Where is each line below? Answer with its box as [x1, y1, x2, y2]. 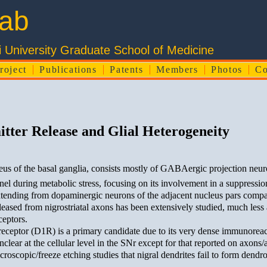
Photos [211, 64, 243, 74]
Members [156, 64, 198, 74]
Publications [39, 64, 97, 74]
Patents [110, 64, 144, 74]
